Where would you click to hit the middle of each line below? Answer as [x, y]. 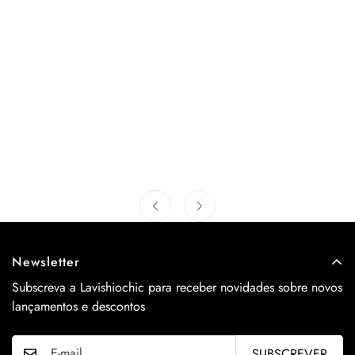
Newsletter [46, 262]
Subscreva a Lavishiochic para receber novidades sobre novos [177, 288]
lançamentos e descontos [78, 307]
